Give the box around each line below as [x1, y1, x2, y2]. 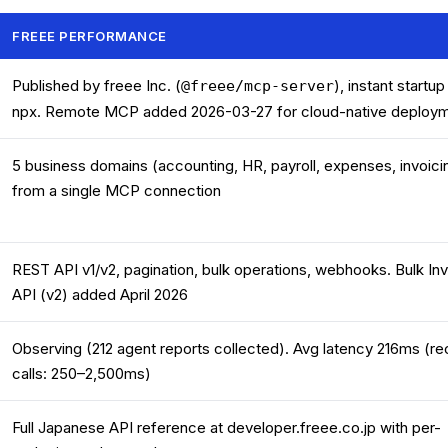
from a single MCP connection [12, 181, 221, 200]
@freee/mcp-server [181, 77, 334, 95]
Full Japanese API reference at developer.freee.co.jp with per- [12, 418, 441, 437]
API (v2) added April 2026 [12, 285, 188, 304]
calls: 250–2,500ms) [12, 364, 151, 383]
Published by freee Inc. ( [12, 76, 181, 95]
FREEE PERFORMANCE [12, 28, 167, 44]
